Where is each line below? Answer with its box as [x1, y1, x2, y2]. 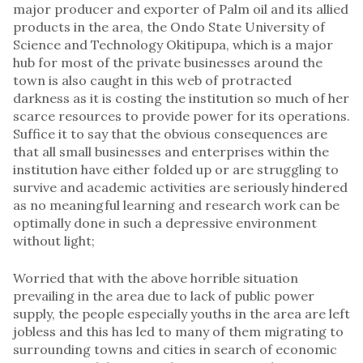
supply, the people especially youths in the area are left [13, 305, 350, 322]
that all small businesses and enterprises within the [13, 143, 329, 160]
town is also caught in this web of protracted [13, 71, 292, 88]
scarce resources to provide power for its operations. [13, 107, 350, 124]
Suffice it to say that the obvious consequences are [13, 125, 327, 142]
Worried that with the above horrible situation [13, 269, 298, 286]
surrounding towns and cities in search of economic [13, 340, 337, 357]
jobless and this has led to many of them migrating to [13, 322, 344, 340]
